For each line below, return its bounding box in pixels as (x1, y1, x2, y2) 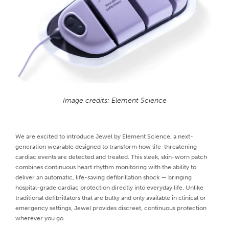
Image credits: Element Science (62, 96, 167, 105)
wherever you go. (15, 215, 65, 222)
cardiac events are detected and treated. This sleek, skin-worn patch (15, 153, 207, 161)
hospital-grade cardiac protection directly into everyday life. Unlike (15, 184, 203, 192)
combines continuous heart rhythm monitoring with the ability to (15, 164, 196, 171)
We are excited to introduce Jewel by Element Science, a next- (15, 133, 193, 141)
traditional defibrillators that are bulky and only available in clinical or (15, 194, 206, 202)
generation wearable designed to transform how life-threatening (15, 143, 197, 151)
